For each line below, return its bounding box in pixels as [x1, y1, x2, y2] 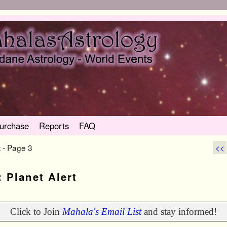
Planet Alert [6, 169, 78, 184]
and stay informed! [141, 206, 217, 217]
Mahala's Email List [62, 206, 141, 217]
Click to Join [10, 206, 62, 217]
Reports [39, 120, 69, 132]
